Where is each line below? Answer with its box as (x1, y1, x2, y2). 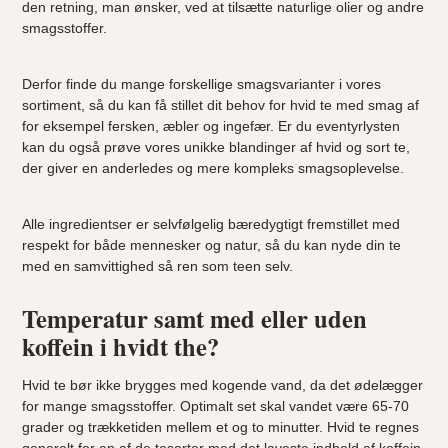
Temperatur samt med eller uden (22, 300, 368, 336)
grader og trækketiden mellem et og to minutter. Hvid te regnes (22, 418, 420, 435)
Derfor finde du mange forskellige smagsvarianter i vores (22, 75, 382, 92)
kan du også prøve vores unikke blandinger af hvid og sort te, (22, 138, 411, 155)
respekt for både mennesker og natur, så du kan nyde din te (22, 236, 402, 253)
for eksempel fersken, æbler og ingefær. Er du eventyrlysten (22, 117, 401, 134)
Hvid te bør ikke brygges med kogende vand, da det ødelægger (22, 376, 424, 393)
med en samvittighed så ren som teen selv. (22, 257, 294, 274)
